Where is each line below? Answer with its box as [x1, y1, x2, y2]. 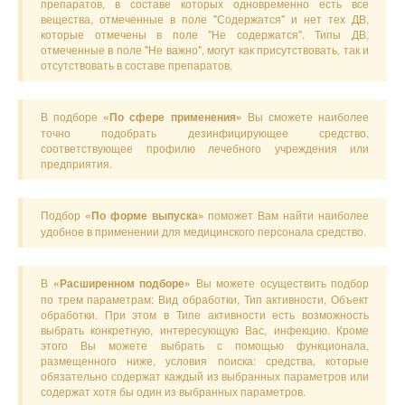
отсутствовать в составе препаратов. [41, 57, 232, 72]
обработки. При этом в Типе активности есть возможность [41, 306, 369, 322]
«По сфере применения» [103, 109, 242, 125]
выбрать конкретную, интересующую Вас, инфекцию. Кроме [41, 322, 369, 337]
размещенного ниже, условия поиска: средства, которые [41, 353, 369, 368]
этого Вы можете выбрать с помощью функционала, [41, 337, 369, 353]
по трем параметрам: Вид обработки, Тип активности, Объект [41, 291, 369, 306]
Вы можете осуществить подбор [191, 275, 369, 290]
